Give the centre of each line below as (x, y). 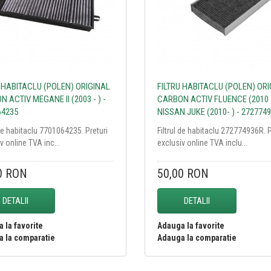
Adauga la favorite (191, 225)
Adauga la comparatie (197, 237)
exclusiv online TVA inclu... (202, 142)
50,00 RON (183, 173)
